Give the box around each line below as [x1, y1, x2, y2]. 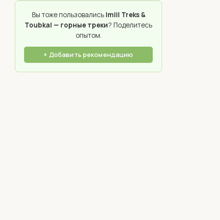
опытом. [75, 31, 102, 40]
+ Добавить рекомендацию [43, 50, 134, 59]
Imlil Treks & [105, 10, 145, 19]
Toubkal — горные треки [25, 21, 108, 29]
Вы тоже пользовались [31, 10, 106, 19]
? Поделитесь [108, 21, 152, 29]
